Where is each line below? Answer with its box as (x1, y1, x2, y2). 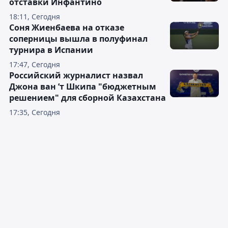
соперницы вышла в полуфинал (9, 33, 148, 45)
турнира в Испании (9, 44, 93, 56)
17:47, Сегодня (9, 60, 60, 70)
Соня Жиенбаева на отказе (9, 22, 124, 34)
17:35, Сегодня (9, 107, 60, 118)
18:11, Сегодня (9, 12, 60, 22)
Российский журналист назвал (9, 70, 143, 81)
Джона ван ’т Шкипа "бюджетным (9, 81, 156, 93)
